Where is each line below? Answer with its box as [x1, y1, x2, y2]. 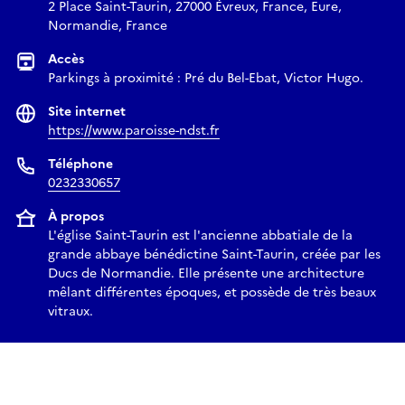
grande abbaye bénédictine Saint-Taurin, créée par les [48, 245, 381, 265]
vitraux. [48, 302, 93, 322]
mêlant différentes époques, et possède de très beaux [48, 283, 376, 303]
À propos [48, 207, 104, 227]
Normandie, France [48, 16, 167, 36]
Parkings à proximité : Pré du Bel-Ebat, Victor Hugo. [48, 69, 363, 89]
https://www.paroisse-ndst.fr [48, 121, 220, 141]
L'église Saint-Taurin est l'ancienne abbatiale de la [48, 226, 353, 246]
